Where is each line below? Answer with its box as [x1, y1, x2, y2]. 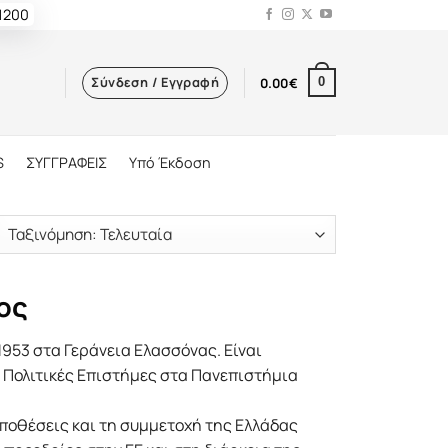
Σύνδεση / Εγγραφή [91, 72, 220, 91]
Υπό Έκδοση [128, 152, 211, 172]
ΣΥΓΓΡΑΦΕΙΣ [25, 152, 107, 172]
